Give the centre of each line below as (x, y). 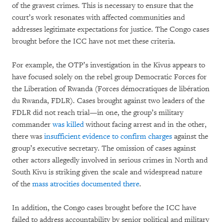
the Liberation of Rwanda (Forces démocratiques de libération (111, 89)
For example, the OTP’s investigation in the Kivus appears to (109, 65)
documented (101, 184)
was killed (68, 124)
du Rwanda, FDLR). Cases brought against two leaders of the (108, 101)
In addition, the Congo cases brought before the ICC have (104, 208)
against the (190, 136)
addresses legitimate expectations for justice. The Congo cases (111, 29)
